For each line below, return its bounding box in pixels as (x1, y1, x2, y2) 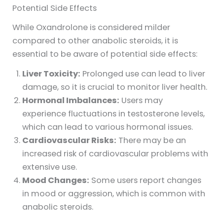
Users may (119, 94, 163, 106)
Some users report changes (89, 174, 202, 186)
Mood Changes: (22, 174, 90, 186)
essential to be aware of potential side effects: (12, 48, 198, 60)
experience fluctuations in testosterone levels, (22, 108, 205, 119)
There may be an (116, 134, 186, 146)
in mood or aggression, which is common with (22, 187, 206, 199)
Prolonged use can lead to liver (80, 68, 206, 79)
